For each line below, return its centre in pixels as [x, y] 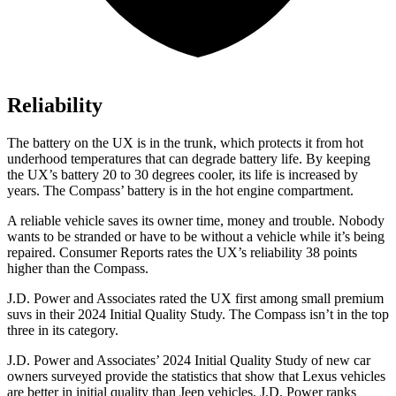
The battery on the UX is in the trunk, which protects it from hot [185, 143]
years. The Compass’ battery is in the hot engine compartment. [180, 191]
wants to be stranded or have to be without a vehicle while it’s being [196, 237]
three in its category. [63, 331]
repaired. [33, 253]
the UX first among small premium [285, 299]
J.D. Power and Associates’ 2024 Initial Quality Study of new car [189, 361]
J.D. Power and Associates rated [97, 299]
